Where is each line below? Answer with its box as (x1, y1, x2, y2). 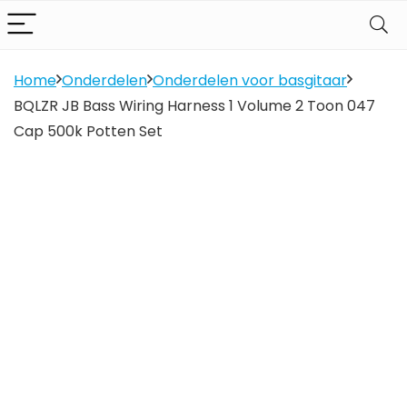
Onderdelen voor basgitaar (153, 70, 347, 91)
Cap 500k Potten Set (14, 121, 163, 142)
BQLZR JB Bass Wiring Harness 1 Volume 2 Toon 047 (14, 95, 375, 116)
